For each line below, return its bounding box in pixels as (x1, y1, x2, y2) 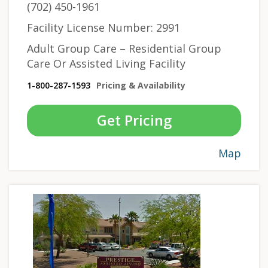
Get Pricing (96, 110, 172, 130)
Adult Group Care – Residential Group (27, 41, 221, 56)
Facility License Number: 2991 (27, 20, 180, 35)
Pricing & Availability (96, 79, 185, 91)
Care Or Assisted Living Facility (27, 56, 185, 71)
